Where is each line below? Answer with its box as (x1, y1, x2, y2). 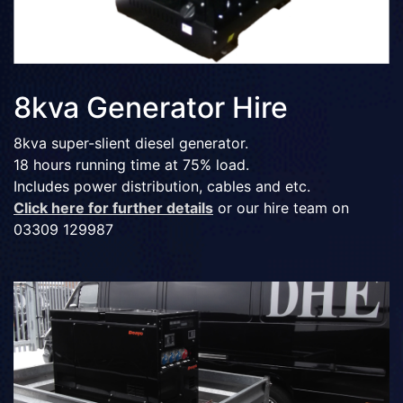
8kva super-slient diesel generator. (13, 134, 248, 153)
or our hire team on (213, 199, 349, 218)
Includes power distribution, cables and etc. (13, 177, 310, 196)
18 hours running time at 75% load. (13, 156, 249, 175)
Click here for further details (13, 199, 213, 218)
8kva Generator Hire (13, 90, 288, 126)
